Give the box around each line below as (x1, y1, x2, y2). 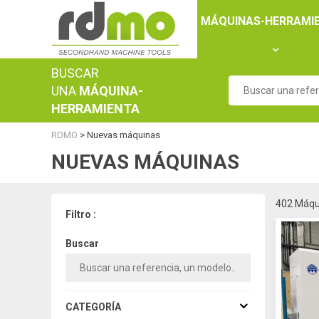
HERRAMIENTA (51, 100, 140, 116)
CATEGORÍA (66, 301, 121, 313)
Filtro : (66, 209, 96, 220)
